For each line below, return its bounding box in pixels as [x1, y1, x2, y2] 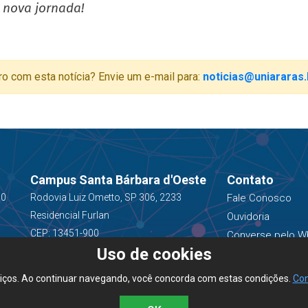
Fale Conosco [226, 192, 291, 204]
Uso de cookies [96, 245, 212, 264]
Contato [226, 173, 274, 187]
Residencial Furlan [30, 210, 109, 221]
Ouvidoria [226, 210, 269, 223]
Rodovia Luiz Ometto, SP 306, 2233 [30, 192, 181, 203]
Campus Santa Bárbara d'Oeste [30, 173, 206, 187]
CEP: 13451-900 [30, 228, 99, 239]
